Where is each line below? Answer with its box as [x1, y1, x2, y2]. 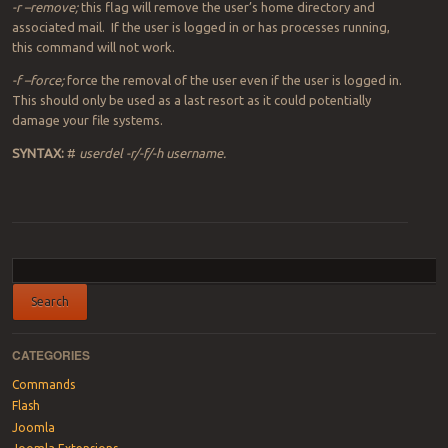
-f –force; [11, 73, 64, 88]
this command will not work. [11, 40, 175, 55]
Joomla [11, 420, 55, 434]
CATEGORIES [11, 346, 90, 365]
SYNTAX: [11, 146, 64, 161]
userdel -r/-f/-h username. [78, 146, 226, 161]
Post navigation [11, 248, 104, 263]
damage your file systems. [11, 113, 163, 128]
